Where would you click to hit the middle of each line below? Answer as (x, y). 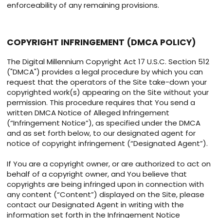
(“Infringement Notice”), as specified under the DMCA (104, 123)
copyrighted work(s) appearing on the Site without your (108, 92)
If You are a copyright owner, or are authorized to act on (109, 164)
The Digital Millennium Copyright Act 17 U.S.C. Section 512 (108, 62)
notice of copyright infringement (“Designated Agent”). (107, 144)
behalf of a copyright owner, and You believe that (97, 174)
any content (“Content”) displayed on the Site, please (106, 195)
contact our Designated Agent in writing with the (95, 205)
